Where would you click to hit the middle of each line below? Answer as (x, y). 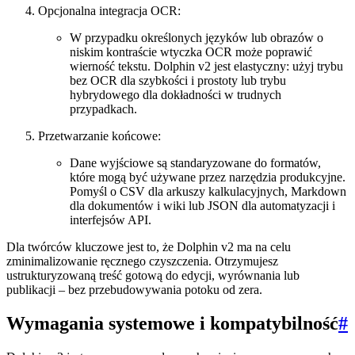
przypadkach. (103, 109)
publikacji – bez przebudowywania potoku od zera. (134, 290)
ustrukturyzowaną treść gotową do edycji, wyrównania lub (153, 276)
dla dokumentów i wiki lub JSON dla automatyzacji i (202, 206)
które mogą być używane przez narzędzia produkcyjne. (208, 177)
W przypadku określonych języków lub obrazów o (197, 38)
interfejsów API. (111, 220)
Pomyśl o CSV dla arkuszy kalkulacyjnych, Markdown (208, 192)
